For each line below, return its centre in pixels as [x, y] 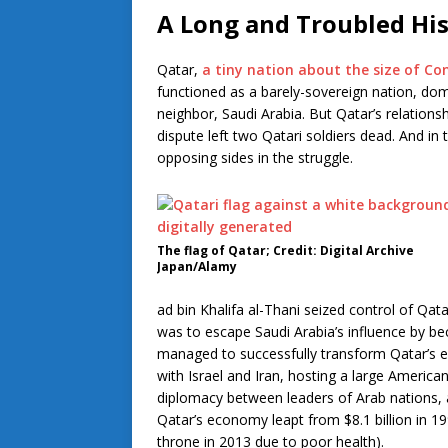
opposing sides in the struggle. [255, 158]
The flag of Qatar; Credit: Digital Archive [285, 251]
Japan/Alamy [197, 267]
